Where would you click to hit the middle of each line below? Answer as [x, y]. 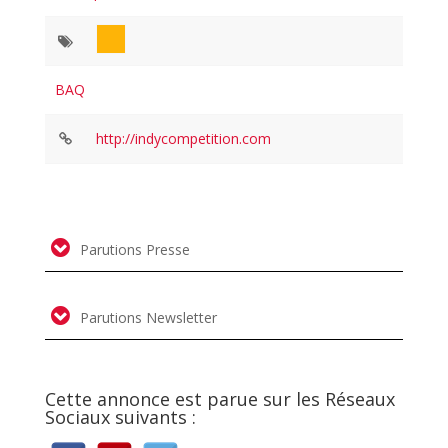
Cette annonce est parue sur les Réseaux [219, 398]
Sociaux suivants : [120, 416]
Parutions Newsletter [146, 317]
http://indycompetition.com [183, 138]
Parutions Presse [132, 249]
